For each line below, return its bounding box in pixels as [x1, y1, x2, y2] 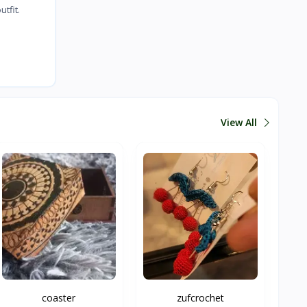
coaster [42, 291, 76, 304]
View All [221, 116, 260, 130]
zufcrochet [177, 291, 225, 304]
